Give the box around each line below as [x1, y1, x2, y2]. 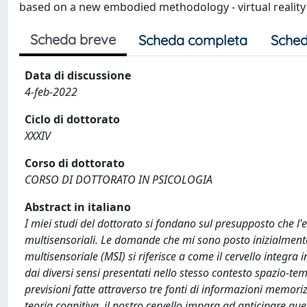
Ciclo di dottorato [25, 112, 120, 127]
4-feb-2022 [25, 84, 77, 99]
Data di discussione [25, 68, 131, 83]
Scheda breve [30, 31, 116, 48]
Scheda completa [138, 32, 247, 49]
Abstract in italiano [25, 199, 131, 214]
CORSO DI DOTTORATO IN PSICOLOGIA [25, 172, 212, 187]
